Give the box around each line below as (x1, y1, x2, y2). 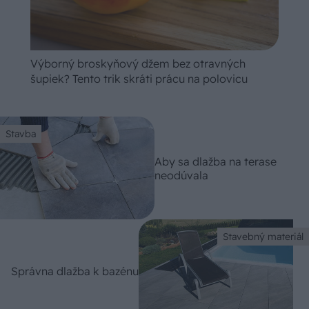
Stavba (6, 128, 36, 141)
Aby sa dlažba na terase (154, 154, 277, 168)
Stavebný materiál (223, 230, 303, 243)
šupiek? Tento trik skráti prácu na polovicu (30, 72, 248, 86)
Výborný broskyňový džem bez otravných (30, 57, 246, 71)
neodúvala (154, 168, 208, 182)
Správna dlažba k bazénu (11, 264, 139, 279)
